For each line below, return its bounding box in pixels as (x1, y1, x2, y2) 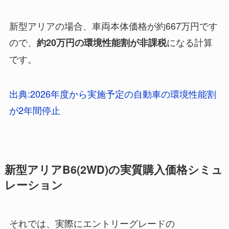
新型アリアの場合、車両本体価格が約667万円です (9, 18, 218, 32)
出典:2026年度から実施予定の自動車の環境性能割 (9, 86, 216, 100)
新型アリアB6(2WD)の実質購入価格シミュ (4, 161, 223, 177)
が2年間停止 (9, 103, 60, 117)
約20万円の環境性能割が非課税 (36, 35, 167, 49)
